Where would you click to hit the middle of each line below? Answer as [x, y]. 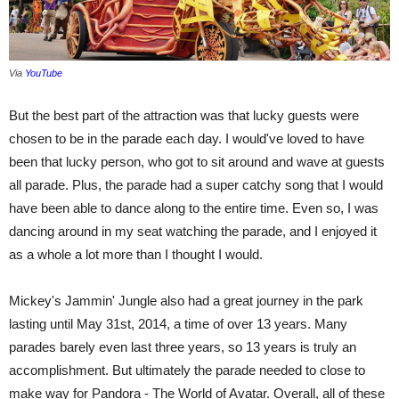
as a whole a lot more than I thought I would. [136, 254]
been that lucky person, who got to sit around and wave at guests [197, 161]
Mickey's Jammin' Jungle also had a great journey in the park [186, 300]
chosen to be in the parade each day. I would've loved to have [187, 138]
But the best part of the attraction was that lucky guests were [184, 115]
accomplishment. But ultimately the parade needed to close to [187, 370]
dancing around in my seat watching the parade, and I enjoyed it [193, 231]
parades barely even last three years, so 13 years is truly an [183, 346]
